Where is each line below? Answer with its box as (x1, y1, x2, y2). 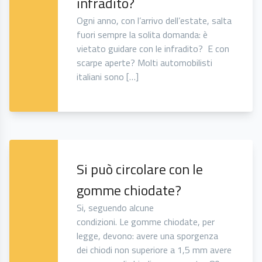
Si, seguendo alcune (77, 201, 154, 215)
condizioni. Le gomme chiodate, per (77, 215, 215, 229)
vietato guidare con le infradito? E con (77, 42, 230, 56)
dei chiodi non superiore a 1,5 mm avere (77, 243, 232, 257)
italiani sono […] (77, 70, 139, 84)
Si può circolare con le (77, 158, 204, 180)
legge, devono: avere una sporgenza (77, 229, 219, 243)
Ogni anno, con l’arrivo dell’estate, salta (77, 13, 232, 28)
